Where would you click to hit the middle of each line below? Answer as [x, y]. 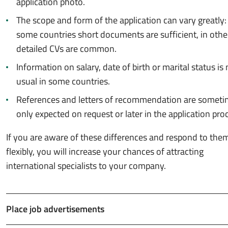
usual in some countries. [63, 81]
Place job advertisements [55, 209]
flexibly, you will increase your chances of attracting [105, 151]
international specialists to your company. [86, 166]
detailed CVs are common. [66, 49]
